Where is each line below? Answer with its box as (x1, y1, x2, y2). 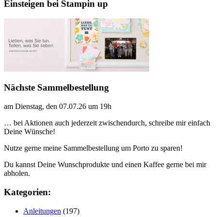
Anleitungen (23, 206, 61, 215)
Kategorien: (4, 186, 51, 197)
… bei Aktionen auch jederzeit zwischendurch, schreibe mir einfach (4, 119, 210, 127)
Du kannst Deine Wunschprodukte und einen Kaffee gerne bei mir (4, 160, 206, 169)
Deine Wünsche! (4, 127, 55, 136)
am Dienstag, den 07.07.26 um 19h (4, 102, 111, 111)
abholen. (4, 169, 30, 178)
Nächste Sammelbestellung (4, 82, 109, 93)
